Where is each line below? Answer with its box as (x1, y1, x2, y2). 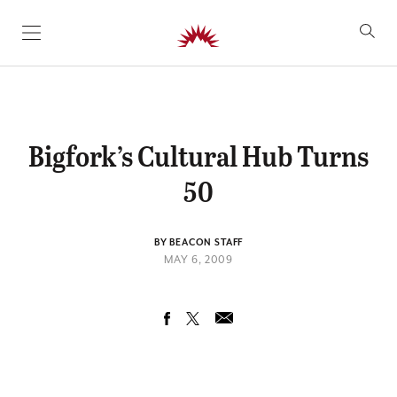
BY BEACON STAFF (153, 237, 244, 248)
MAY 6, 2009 (164, 253, 233, 266)
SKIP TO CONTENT (21, 30, 152, 50)
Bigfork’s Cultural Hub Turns (28, 136, 369, 175)
